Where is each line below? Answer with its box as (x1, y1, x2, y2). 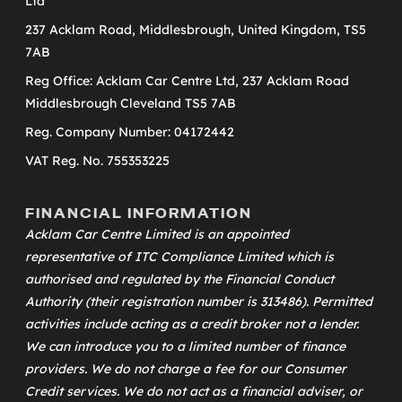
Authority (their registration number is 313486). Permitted (25, 293, 372, 310)
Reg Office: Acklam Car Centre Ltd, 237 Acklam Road (25, 73, 349, 90)
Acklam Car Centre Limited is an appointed (25, 226, 289, 243)
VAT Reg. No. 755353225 (25, 153, 170, 170)
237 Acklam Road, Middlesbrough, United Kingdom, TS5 (25, 22, 366, 39)
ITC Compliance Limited (135, 249, 283, 266)
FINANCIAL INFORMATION (25, 205, 253, 223)
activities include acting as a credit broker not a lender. (25, 316, 359, 333)
